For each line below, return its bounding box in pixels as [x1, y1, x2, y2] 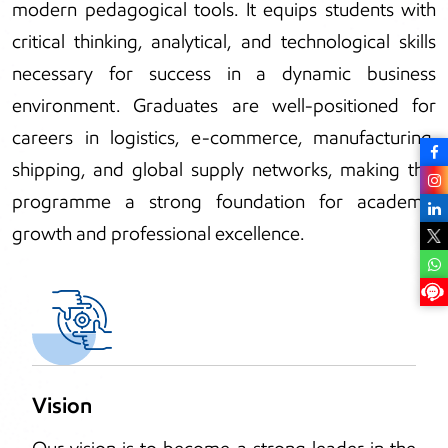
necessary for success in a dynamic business [12, 62, 436, 86]
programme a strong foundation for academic [12, 190, 436, 214]
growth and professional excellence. [12, 222, 304, 246]
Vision [32, 392, 92, 420]
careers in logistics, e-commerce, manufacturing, [12, 126, 436, 150]
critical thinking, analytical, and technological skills [12, 30, 436, 54]
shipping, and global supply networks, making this [12, 158, 436, 182]
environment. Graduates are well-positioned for [12, 94, 436, 118]
